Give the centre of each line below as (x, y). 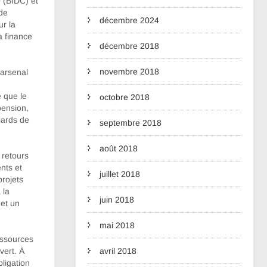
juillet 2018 (120, 174)
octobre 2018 (125, 97)
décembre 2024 (129, 20)
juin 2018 (117, 200)
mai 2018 (117, 225)
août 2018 (119, 148)
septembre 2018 (131, 123)
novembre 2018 (129, 72)
